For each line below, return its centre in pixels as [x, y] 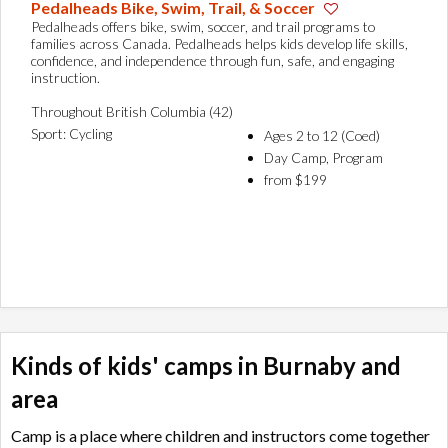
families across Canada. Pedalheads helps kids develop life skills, [219, 44]
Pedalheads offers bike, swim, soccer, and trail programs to [203, 27]
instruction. [65, 78]
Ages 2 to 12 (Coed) [322, 136]
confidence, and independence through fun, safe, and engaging [212, 61]
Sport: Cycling [71, 134]
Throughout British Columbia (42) [132, 112]
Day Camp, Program [323, 158]
